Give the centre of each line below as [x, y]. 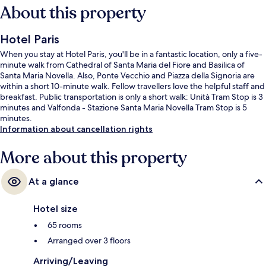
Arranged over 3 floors [89, 241]
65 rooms [65, 225]
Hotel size [56, 209]
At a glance [54, 182]
